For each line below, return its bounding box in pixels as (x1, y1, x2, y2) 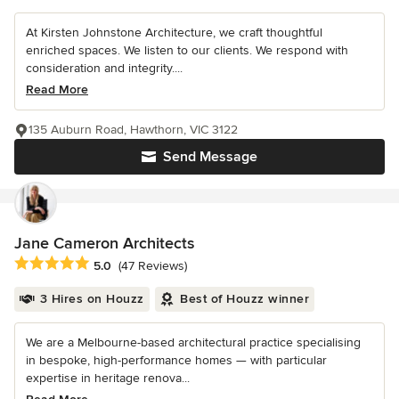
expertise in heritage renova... (26, 370, 190, 387)
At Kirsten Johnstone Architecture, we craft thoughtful (26, 25, 322, 41)
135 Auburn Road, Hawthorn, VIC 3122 (28, 122, 238, 138)
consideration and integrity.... (26, 61, 183, 77)
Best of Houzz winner (180, 291, 309, 307)
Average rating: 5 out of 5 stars (13, 255, 204, 273)
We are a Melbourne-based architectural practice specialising (26, 335, 361, 351)
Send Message (163, 148, 257, 167)
